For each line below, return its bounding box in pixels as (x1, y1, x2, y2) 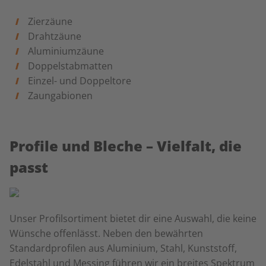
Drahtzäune (27, 30, 81, 43)
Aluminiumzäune (27, 45, 104, 58)
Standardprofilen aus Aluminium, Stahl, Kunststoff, (9, 242, 237, 255)
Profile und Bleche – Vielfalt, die (9, 136, 242, 156)
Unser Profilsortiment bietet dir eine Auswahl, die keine (9, 212, 256, 225)
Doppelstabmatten (27, 59, 113, 72)
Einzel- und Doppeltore (27, 74, 131, 87)
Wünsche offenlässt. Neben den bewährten (9, 227, 203, 240)
